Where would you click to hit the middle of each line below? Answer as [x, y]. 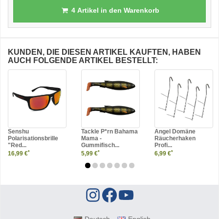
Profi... [163, 145]
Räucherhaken [175, 138]
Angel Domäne [175, 131]
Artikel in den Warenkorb [117, 10]
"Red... [17, 145]
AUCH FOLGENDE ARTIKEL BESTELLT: [83, 60]
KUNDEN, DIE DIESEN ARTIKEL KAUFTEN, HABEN [104, 52]
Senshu [18, 131]
